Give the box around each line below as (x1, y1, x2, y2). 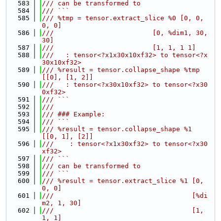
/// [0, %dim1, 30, (42, 29, 208, 37)
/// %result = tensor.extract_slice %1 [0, (42, 177, 204, 184)
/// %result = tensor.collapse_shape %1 (42, 125, 192, 133)
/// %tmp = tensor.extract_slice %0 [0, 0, (42, 14, 204, 22)
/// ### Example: (42, 110, 105, 118)
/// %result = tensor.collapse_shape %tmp (42, 66, 200, 74)
